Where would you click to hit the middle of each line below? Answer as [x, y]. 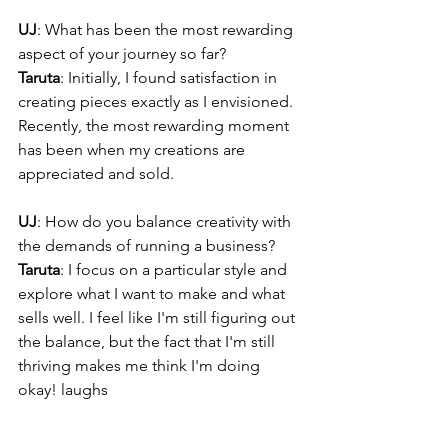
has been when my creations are [133, 150]
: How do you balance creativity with [166, 222]
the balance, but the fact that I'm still [148, 342]
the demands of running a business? [146, 246]
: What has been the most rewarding [167, 30]
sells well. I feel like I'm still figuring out [158, 318]
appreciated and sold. [96, 174]
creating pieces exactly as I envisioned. [157, 102]
